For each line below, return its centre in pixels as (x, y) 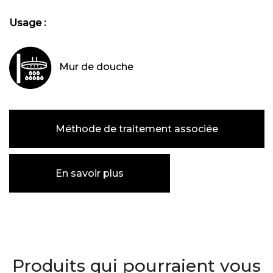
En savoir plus (90, 174)
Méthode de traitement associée (137, 129)
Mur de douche (95, 67)
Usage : (27, 23)
